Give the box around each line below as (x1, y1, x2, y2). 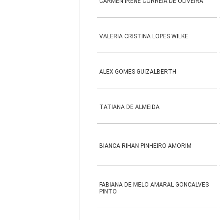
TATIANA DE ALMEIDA (99, 104, 160, 110)
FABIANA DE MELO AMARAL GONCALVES (99, 181, 209, 188)
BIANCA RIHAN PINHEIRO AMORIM (99, 142, 192, 149)
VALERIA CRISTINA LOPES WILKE (99, 33, 189, 40)
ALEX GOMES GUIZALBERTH (99, 68, 177, 75)
